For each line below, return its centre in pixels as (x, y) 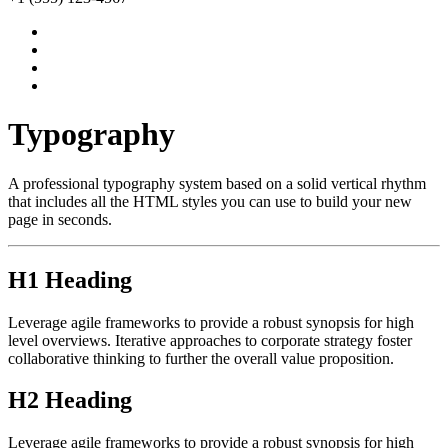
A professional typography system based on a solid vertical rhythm (217, 183)
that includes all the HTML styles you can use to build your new (210, 201)
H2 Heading (70, 400)
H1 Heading (70, 279)
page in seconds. (60, 219)
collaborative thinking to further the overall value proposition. (201, 358)
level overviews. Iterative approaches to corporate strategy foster (210, 340)
